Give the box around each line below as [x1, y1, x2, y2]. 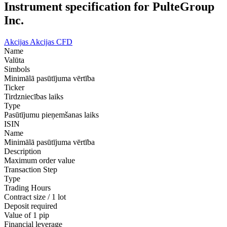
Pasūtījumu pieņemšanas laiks [4, 110, 99, 120]
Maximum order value [4, 156, 75, 165]
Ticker [4, 83, 24, 92]
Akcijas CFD [30, 37, 72, 47]
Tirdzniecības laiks [4, 92, 63, 101]
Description [4, 147, 41, 156]
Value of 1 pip [4, 211, 49, 220]
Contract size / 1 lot [4, 193, 66, 202]
